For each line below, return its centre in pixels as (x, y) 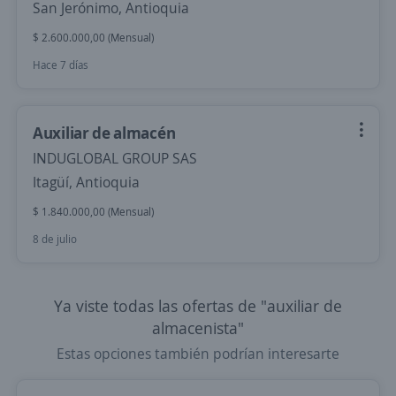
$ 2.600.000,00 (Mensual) (93, 38)
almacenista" (198, 328)
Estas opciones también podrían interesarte (198, 354)
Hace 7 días (61, 65)
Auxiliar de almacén (104, 133)
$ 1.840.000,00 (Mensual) (93, 212)
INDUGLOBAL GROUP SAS (115, 158)
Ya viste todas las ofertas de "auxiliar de (198, 306)
